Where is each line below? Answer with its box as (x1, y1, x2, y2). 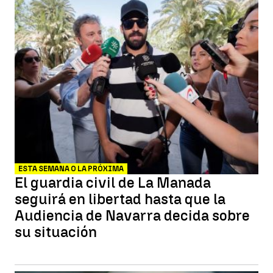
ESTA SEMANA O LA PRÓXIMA (18, 165, 124, 173)
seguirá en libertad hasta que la (15, 190, 225, 208)
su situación (15, 223, 97, 241)
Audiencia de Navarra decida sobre (15, 207, 250, 224)
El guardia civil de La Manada (15, 174, 211, 191)
